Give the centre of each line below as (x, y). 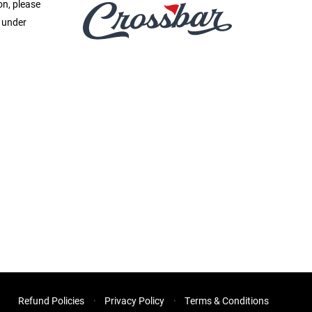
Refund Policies (51, 301)
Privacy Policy (134, 301)
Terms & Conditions (227, 301)
